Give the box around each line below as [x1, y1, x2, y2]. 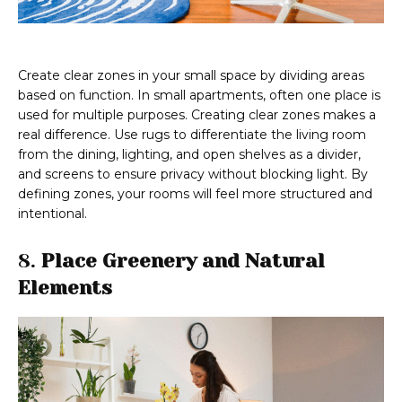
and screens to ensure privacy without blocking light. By [18, 166, 368, 183]
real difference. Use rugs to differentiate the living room [18, 127, 366, 144]
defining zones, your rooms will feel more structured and [18, 186, 372, 203]
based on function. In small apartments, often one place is [18, 87, 380, 104]
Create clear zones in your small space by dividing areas [18, 67, 364, 84]
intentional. [18, 205, 87, 223]
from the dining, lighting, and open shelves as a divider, [18, 146, 361, 163]
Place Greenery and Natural [41, 249, 325, 273]
